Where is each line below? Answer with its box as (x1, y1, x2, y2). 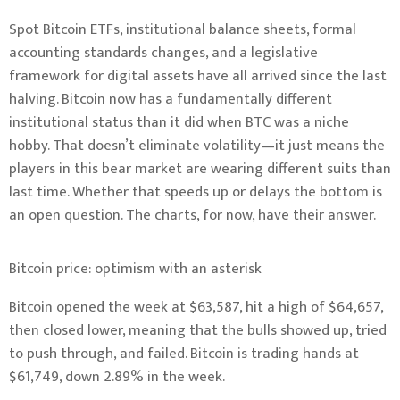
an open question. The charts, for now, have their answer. (9, 203, 376, 229)
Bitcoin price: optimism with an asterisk (9, 255, 262, 281)
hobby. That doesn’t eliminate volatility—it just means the (9, 133, 385, 159)
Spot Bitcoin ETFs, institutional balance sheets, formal (9, 17, 356, 43)
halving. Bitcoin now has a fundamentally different (9, 87, 332, 112)
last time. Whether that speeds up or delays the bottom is (9, 179, 382, 205)
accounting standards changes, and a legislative (9, 40, 318, 66)
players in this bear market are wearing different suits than (9, 156, 391, 182)
